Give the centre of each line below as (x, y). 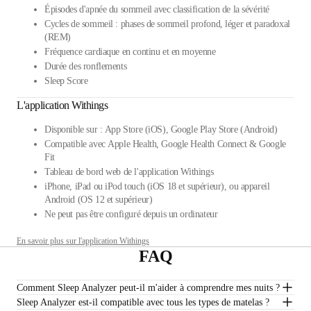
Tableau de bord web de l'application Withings (129, 172)
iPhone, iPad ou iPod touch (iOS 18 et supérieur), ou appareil (157, 187)
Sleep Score (66, 81)
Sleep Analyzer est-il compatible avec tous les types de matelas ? (143, 302)
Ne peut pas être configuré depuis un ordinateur (131, 215)
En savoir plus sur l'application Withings (83, 241)
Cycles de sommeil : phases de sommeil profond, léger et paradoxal (167, 24)
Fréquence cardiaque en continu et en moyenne (130, 52)
